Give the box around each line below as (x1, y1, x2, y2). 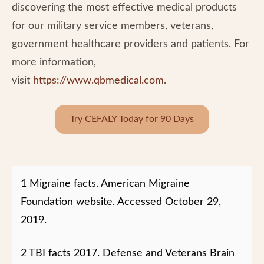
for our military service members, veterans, (12, 21, 213, 31)
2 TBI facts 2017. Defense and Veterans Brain (21, 248, 235, 259)
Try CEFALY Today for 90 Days (70, 114, 194, 124)
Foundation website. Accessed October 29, (21, 197, 221, 207)
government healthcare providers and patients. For (12, 39, 249, 49)
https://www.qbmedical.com (33, 75, 164, 86)
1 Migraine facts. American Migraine (21, 179, 190, 189)
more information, (12, 57, 96, 68)
